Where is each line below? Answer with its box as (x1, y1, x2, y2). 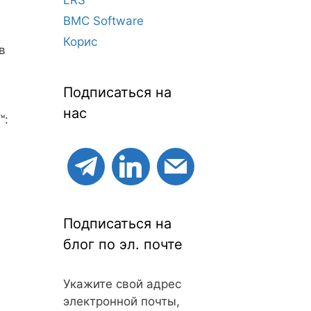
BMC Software (63, 13, 144, 28)
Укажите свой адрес (63, 277, 181, 292)
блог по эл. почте (63, 236, 183, 253)
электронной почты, (63, 294, 180, 309)
